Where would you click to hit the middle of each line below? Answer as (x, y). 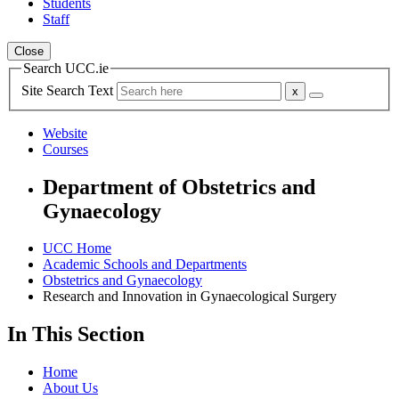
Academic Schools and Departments (145, 265)
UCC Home (77, 248)
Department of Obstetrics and (179, 187)
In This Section (76, 334)
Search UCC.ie (66, 68)
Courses (65, 149)
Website (65, 133)
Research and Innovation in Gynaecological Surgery (190, 297)
